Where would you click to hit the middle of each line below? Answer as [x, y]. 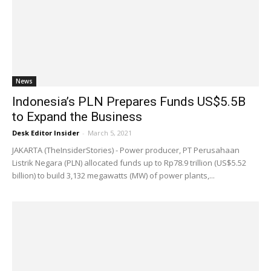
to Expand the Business [77, 116]
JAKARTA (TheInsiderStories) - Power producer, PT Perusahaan [126, 150]
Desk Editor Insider [46, 132]
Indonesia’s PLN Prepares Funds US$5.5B [129, 101]
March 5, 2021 [110, 132]
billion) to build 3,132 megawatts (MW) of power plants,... [113, 175]
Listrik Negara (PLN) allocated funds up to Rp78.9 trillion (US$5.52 [129, 162]
